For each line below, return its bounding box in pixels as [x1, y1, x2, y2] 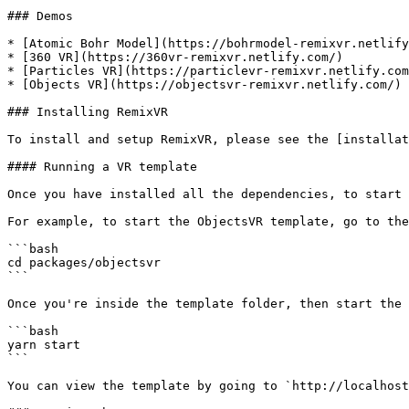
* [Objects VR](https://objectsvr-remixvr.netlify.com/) [7, 78, 402, 91]
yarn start [7, 338, 80, 351]
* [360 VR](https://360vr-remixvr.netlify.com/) [7, 50, 343, 64]
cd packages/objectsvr [7, 256, 161, 269]
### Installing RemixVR [7, 105, 168, 119]
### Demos [7, 9, 73, 23]
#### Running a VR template [7, 160, 197, 173]
